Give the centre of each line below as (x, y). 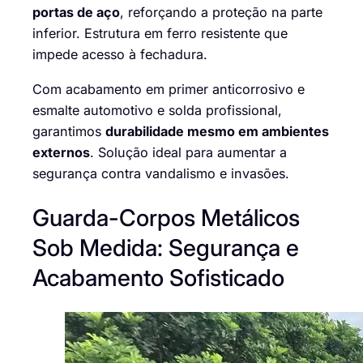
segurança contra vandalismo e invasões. (161, 173)
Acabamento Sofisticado (158, 278)
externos (61, 152)
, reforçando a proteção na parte (221, 13)
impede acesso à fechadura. (120, 55)
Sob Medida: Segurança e (166, 248)
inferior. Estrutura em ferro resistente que (160, 34)
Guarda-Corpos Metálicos (166, 218)
